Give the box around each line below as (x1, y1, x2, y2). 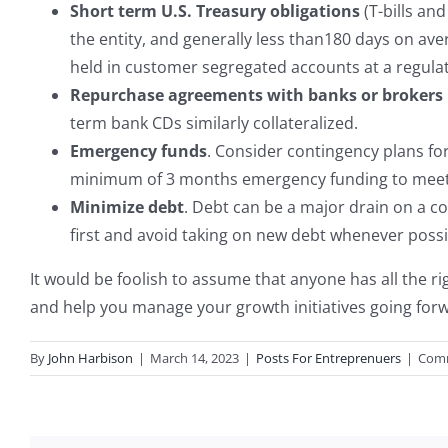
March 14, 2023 (150, 349, 239, 367)
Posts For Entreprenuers (256, 349, 401, 367)
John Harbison (48, 349, 133, 367)
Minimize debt (70, 196, 184, 218)
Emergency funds (70, 140, 207, 162)
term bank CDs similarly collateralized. (70, 112, 358, 134)
